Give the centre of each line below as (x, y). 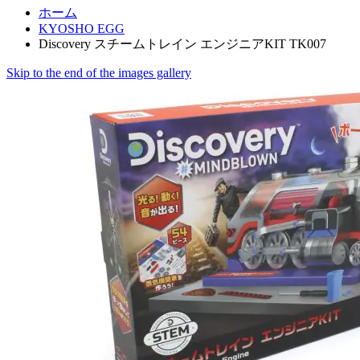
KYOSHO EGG (82, 29)
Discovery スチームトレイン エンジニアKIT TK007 (182, 44)
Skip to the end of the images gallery (99, 73)
